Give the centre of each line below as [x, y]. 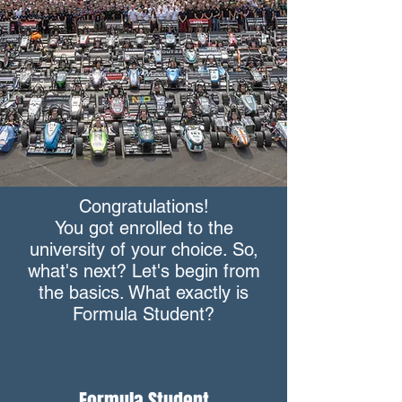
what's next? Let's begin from [144, 271]
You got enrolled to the [144, 228]
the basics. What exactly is [144, 293]
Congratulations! [144, 206]
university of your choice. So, [144, 249]
